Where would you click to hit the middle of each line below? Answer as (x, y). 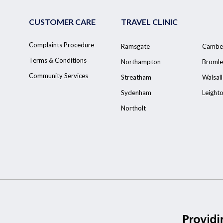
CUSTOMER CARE (62, 22)
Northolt (133, 108)
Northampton (141, 62)
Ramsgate (135, 46)
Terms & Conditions (58, 60)
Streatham (136, 77)
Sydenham (136, 93)
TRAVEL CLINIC (149, 22)
